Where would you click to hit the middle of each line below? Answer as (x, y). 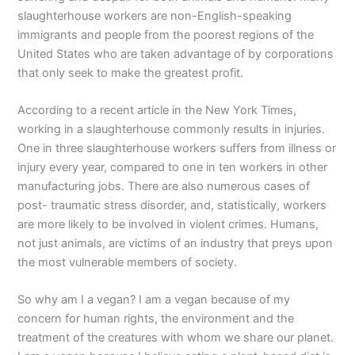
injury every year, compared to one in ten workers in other (173, 168)
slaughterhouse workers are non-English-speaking (155, 15)
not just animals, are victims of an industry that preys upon (176, 244)
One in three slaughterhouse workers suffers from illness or (177, 149)
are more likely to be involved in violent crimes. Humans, (168, 225)
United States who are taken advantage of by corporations (176, 53)
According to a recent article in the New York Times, (157, 111)
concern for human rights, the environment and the (156, 319)
